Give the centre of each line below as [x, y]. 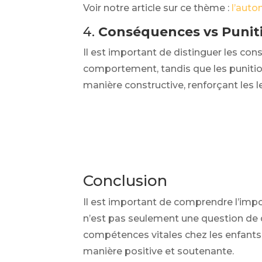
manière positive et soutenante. [158, 251]
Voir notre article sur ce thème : [157, 8]
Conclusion [125, 181]
